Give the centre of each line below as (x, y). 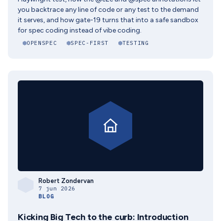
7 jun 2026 (57, 188)
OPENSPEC (42, 43)
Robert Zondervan (66, 181)
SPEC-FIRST (90, 43)
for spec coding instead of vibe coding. (80, 30)
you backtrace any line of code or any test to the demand (108, 10)
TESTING (135, 43)
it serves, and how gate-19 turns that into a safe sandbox (108, 20)
